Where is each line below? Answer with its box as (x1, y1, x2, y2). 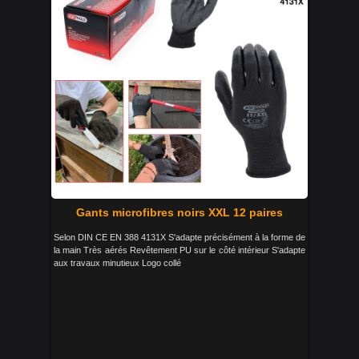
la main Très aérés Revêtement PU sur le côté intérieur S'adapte (54, 245, 305, 255)
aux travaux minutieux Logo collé (54, 258, 181, 268)
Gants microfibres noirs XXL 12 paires (76, 206, 283, 219)
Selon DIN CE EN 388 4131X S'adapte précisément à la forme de (54, 232, 305, 242)
